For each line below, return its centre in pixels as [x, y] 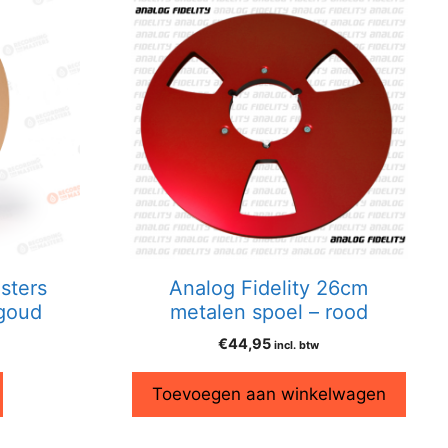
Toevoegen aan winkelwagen [268, 394]
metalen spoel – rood [268, 312]
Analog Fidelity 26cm [269, 288]
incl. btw [297, 345]
